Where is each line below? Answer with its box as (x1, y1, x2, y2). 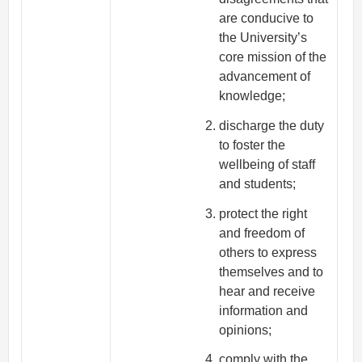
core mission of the (219, 50, 327, 65)
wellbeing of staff (219, 157, 316, 171)
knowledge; (219, 89, 286, 103)
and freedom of (219, 225, 305, 240)
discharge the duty (219, 118, 325, 133)
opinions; (219, 322, 272, 337)
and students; (219, 176, 297, 191)
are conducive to (219, 11, 314, 26)
